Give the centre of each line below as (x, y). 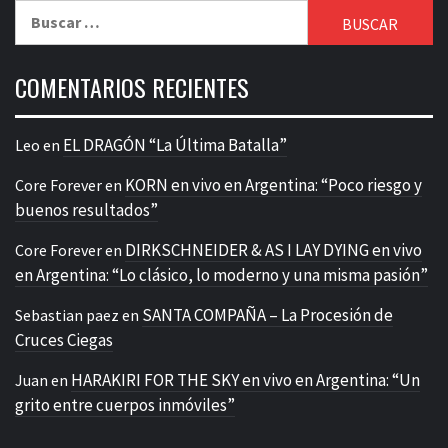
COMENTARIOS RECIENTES (132, 87)
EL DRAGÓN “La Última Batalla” (175, 145)
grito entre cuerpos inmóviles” (125, 405)
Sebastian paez (67, 315)
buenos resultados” (86, 210)
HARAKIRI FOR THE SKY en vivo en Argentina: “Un (245, 380)
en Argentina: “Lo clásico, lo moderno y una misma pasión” (221, 275)
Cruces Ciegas (64, 340)
